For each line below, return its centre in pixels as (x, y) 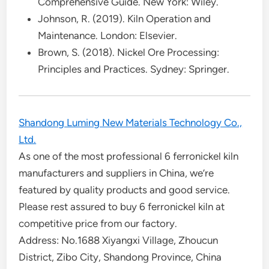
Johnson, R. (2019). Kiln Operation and (125, 19)
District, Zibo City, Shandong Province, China (120, 257)
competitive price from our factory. (98, 223)
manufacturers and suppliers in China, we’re (116, 173)
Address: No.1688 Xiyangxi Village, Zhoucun (119, 240)
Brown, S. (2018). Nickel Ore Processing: (129, 52)
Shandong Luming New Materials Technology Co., (131, 122)
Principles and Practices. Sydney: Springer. (134, 69)
